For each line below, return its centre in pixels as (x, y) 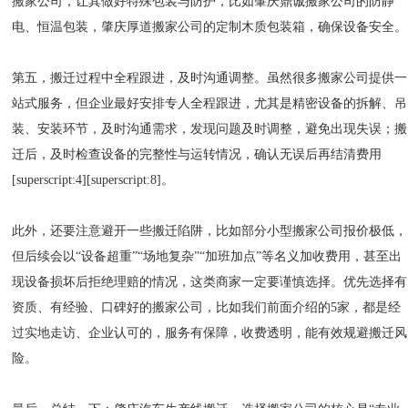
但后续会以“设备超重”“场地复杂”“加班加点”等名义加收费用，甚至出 (207, 256)
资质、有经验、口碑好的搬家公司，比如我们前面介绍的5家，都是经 (207, 307)
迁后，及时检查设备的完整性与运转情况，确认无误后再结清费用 (197, 154)
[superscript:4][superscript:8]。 (93, 180)
